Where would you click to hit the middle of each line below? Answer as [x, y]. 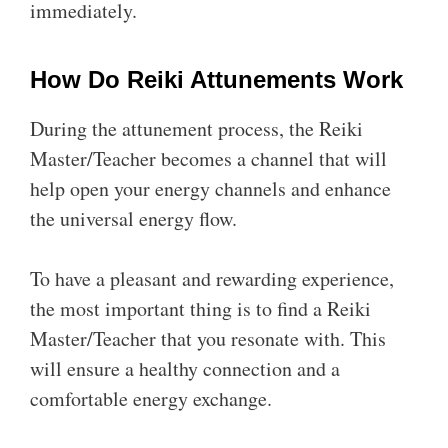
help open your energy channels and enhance [210, 188]
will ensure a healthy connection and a [185, 368]
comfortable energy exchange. [151, 398]
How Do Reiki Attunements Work [216, 79]
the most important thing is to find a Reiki [200, 308]
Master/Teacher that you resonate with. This [208, 338]
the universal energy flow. [133, 218]
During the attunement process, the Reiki [196, 128]
